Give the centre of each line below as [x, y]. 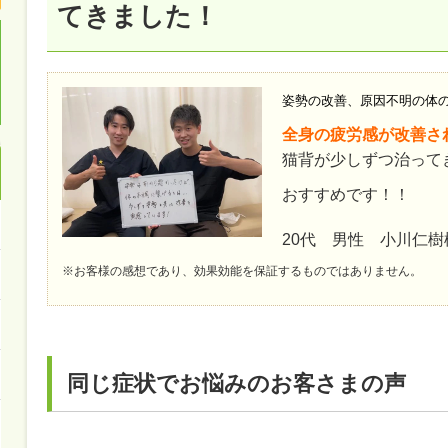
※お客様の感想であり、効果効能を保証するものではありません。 [241, 270]
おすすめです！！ [345, 194]
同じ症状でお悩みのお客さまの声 [236, 383]
